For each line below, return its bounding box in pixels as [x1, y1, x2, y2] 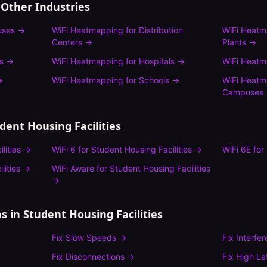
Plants [222, 37, 247, 47]
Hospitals [138, 56, 175, 66]
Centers [51, 37, 82, 47]
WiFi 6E [222, 144, 252, 154]
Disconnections [65, 252, 125, 262]
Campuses [222, 87, 264, 97]
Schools [138, 75, 169, 85]
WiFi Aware [51, 163, 94, 173]
